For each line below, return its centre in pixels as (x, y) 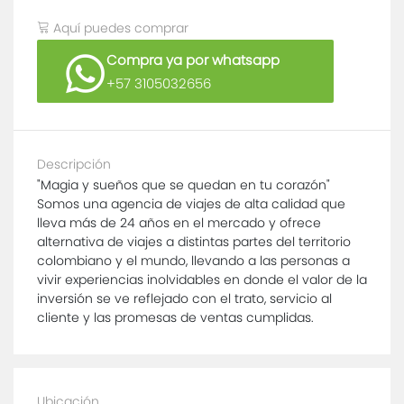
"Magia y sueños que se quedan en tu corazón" (184, 184)
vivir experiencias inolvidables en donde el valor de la (202, 279)
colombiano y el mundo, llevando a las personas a (193, 260)
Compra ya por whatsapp (193, 60)
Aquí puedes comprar (119, 28)
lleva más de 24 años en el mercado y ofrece (179, 222)
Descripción (74, 164)
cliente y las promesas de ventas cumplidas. (175, 317)
